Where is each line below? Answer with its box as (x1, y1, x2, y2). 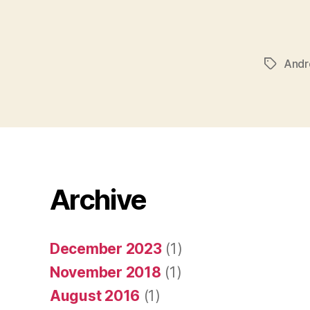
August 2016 (50, 287, 140, 305)
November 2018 (50, 264, 161, 282)
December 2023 (50, 240, 162, 258)
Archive (50, 183, 147, 217)
